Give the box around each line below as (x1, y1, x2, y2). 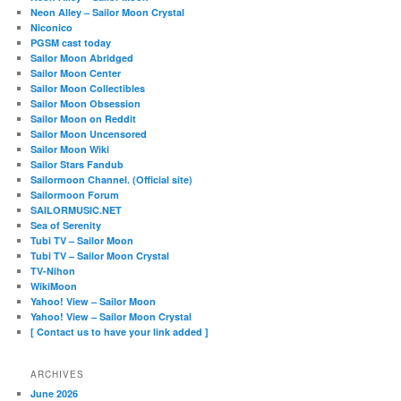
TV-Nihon (30, 263, 76, 277)
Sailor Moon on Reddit (30, 111, 137, 125)
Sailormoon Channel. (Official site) (30, 172, 193, 186)
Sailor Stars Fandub (30, 157, 124, 171)
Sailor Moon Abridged (30, 50, 134, 64)
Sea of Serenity (30, 218, 102, 232)
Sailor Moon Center (30, 65, 122, 80)
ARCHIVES (30, 367, 85, 380)
